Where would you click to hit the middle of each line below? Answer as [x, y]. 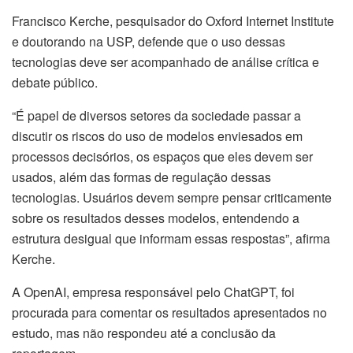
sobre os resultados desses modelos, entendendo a [156, 218]
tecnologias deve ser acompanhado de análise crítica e [165, 62]
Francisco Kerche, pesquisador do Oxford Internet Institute [173, 21]
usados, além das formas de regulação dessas [141, 177]
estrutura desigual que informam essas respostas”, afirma [171, 239]
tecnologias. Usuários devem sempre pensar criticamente [172, 198]
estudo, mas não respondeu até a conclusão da [144, 333]
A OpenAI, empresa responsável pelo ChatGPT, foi [153, 292]
